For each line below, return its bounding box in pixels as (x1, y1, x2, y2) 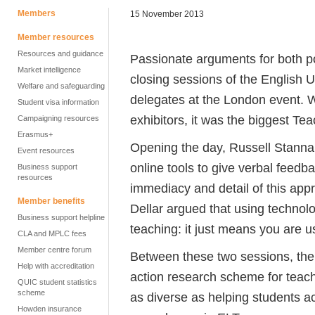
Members (18, 8, 56, 18)
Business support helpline (18, 213, 105, 221)
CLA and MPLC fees (18, 229, 86, 238)
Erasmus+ (18, 130, 53, 139)
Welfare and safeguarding (18, 82, 105, 90)
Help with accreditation (18, 262, 94, 270)
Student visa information (18, 98, 99, 106)
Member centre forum (18, 245, 91, 254)
